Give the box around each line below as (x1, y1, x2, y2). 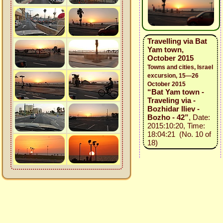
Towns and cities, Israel (147, 64, 213, 71)
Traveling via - (147, 96, 196, 105)
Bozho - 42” (147, 113, 189, 121)
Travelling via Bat (147, 37, 207, 45)
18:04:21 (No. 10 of (147, 130, 211, 138)
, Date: (188, 113, 210, 121)
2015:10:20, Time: (147, 121, 205, 130)
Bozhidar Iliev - (147, 105, 200, 113)
